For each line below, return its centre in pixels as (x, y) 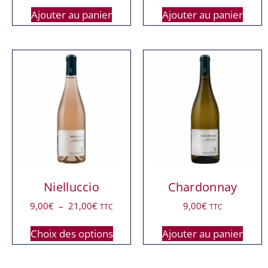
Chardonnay (202, 187)
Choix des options (71, 234)
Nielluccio (71, 187)
